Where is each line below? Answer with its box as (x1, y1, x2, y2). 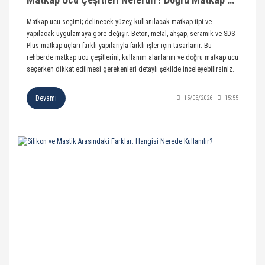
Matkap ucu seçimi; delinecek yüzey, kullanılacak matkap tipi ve (27, 17, 212, 26)
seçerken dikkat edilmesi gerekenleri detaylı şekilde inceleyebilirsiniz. (27, 64, 234, 73)
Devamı (35, 93, 57, 102)
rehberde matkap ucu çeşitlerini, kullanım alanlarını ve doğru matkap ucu (27, 53, 238, 62)
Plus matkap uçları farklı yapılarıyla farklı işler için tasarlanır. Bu (27, 41, 212, 50)
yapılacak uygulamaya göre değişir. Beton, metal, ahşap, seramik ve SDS (27, 29, 235, 38)
